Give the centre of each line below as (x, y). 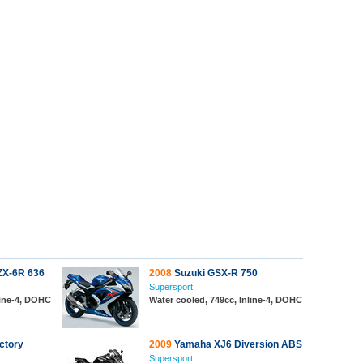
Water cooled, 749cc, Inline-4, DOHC (226, 300)
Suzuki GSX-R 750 (215, 273)
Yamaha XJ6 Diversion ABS (237, 344)
